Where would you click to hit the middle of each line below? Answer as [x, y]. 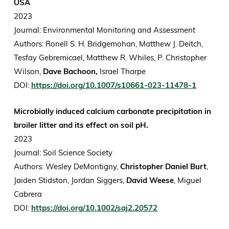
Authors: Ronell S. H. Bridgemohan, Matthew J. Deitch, [108, 44]
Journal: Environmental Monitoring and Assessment [105, 30]
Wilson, [28, 72]
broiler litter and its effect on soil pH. [81, 125]
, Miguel [187, 180]
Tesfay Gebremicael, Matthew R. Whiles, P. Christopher [110, 58]
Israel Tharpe [123, 72]
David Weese [150, 180]
